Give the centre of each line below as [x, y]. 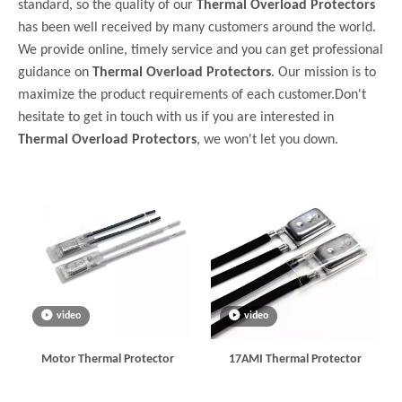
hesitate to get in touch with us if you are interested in [176, 117]
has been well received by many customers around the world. [197, 27]
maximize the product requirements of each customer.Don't [192, 95]
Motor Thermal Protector [107, 359]
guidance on [55, 72]
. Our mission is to [323, 72]
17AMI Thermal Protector [295, 359]
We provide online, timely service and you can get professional [201, 50]
